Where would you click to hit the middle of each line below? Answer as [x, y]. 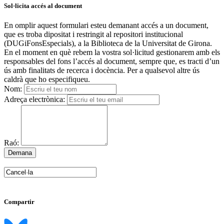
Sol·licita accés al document [43, 6]
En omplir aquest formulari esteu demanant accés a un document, [106, 25]
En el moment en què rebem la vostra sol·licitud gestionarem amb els [112, 52]
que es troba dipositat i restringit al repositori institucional [93, 34]
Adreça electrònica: [34, 99]
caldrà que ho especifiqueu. [47, 79]
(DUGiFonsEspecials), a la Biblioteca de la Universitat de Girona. [108, 43]
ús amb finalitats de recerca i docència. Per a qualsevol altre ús [102, 70]
